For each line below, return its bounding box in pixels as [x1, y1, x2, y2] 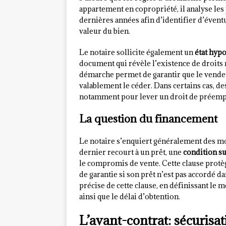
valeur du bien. [79, 26, 130, 36]
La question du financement [79, 112, 217, 126]
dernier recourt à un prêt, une [79, 147, 183, 157]
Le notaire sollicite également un [79, 47, 195, 58]
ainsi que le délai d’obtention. [79, 192, 180, 202]
